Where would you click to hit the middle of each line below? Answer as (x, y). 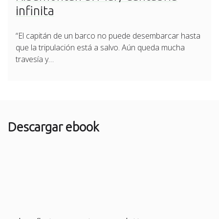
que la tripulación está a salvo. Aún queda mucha (100, 47)
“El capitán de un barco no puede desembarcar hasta (108, 35)
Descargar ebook (54, 127)
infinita (35, 10)
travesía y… (35, 59)
